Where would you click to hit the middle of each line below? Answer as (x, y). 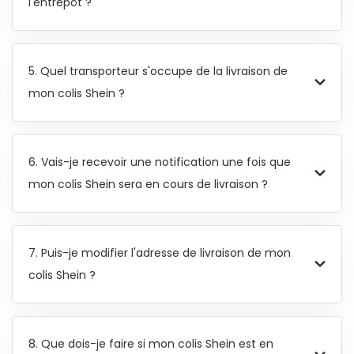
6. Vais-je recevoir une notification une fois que (160, 162)
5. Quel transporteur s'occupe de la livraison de (158, 72)
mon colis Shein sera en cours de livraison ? (148, 185)
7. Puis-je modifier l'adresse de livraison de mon (160, 253)
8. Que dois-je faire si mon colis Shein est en (151, 344)
